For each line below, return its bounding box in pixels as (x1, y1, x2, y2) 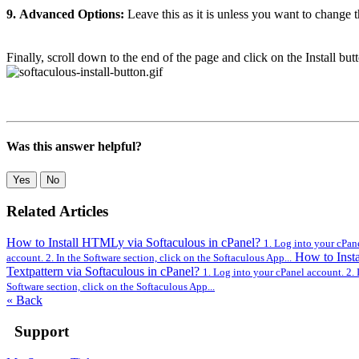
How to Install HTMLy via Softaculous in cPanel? (6, 236, 264, 250)
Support (6, 322, 69, 340)
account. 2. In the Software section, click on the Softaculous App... (6, 252, 292, 264)
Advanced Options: (19, 7, 127, 22)
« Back (6, 293, 42, 308)
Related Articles (6, 203, 108, 220)
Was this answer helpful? (6, 139, 142, 154)
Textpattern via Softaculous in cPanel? (6, 264, 203, 279)
